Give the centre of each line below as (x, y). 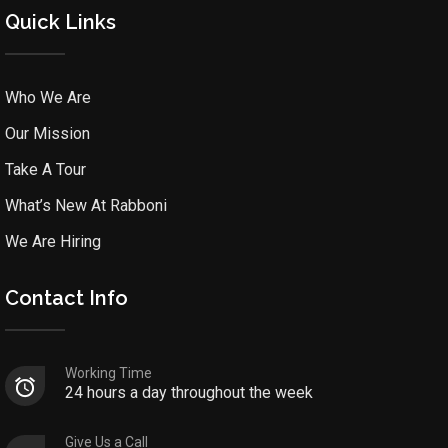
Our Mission (48, 134)
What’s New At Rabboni (86, 206)
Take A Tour (46, 170)
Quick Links (61, 22)
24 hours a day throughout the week (189, 393)
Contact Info (67, 298)
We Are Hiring (53, 242)
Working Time (109, 373)
